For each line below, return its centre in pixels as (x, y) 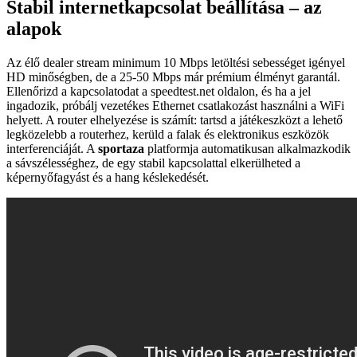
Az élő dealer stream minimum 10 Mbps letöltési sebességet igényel (176, 62)
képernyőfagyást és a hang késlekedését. (108, 177)
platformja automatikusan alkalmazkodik (247, 148)
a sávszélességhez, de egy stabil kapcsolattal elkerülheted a (153, 163)
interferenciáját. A (52, 148)
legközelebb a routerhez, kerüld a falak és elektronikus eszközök (168, 134)
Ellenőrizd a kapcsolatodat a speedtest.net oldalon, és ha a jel (159, 91)
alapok (34, 28)
